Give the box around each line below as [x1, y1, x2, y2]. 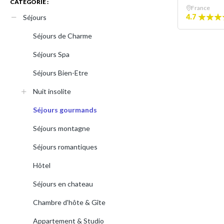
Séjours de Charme [33, 31, 92, 40]
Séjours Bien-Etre [33, 68, 88, 77]
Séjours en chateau [33, 179, 93, 188]
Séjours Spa [33, 50, 69, 58]
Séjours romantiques [33, 142, 97, 151]
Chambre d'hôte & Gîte [33, 198, 105, 206]
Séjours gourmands [33, 105, 97, 114]
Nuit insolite [33, 87, 71, 95]
